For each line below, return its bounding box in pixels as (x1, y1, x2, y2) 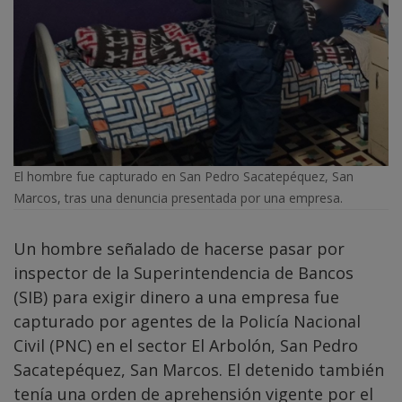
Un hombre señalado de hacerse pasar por (13, 238, 345, 260)
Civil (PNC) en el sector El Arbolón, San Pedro (13, 335, 358, 357)
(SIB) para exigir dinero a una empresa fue (13, 286, 339, 309)
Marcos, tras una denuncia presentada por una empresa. (13, 189, 343, 207)
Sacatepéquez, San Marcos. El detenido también (13, 359, 384, 381)
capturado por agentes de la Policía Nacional (13, 310, 361, 333)
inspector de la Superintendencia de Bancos (13, 262, 354, 284)
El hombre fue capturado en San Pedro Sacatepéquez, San (13, 168, 354, 186)
